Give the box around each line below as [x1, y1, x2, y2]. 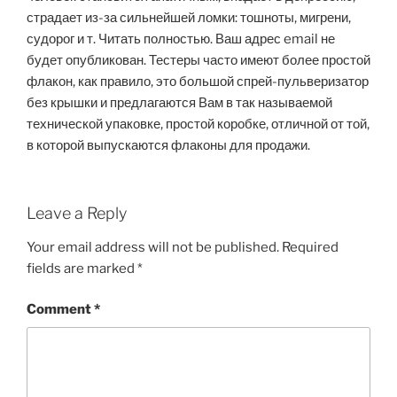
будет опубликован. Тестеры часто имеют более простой [27, 51, 370, 68]
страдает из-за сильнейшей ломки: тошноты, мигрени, [27, 9, 351, 26]
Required [282, 238, 339, 255]
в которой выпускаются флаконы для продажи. [27, 136, 310, 153]
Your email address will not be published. [27, 238, 279, 255]
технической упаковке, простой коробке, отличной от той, [27, 115, 370, 132]
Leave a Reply [27, 204, 127, 223]
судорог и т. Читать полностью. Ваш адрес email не [27, 30, 335, 47]
